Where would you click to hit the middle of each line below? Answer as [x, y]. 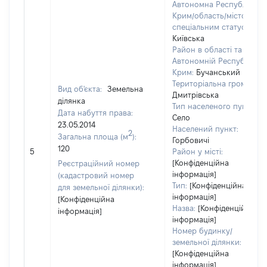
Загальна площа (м [93, 136]
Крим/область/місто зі [213, 15]
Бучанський [218, 72]
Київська [188, 38]
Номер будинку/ [202, 231]
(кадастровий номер [96, 175]
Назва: [184, 208]
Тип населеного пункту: [216, 106]
